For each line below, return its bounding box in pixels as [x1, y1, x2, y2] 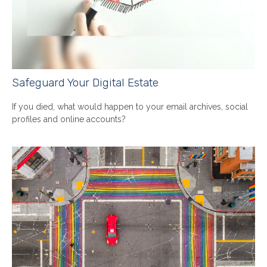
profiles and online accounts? [12, 114, 126, 125]
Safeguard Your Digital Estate [12, 76, 159, 90]
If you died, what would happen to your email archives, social [12, 102, 248, 112]
